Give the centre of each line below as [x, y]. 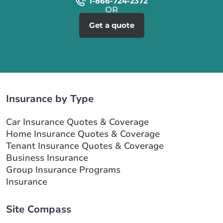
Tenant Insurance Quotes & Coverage [85, 146]
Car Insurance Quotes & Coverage [77, 122]
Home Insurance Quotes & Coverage [83, 134]
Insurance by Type [50, 99]
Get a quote [111, 25]
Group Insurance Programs [63, 169]
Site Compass [39, 209]
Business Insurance [47, 158]
